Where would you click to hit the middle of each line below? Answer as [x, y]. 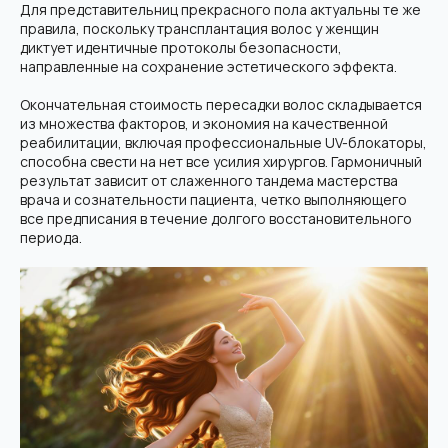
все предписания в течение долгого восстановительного [216, 218]
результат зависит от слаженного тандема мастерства [209, 180]
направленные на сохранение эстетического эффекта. [208, 66]
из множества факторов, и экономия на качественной [204, 123]
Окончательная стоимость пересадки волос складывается [221, 104]
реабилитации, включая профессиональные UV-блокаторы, [223, 142]
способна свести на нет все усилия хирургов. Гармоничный [221, 161]
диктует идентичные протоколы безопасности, [181, 47]
